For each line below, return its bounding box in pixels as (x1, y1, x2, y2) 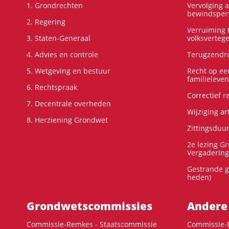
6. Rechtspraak (27, 82, 77, 92)
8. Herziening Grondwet (27, 114, 108, 125)
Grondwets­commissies (27, 198, 152, 213)
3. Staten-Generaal (27, 33, 90, 43)
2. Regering (27, 16, 65, 27)
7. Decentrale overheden (27, 98, 111, 108)
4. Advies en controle (27, 49, 98, 59)
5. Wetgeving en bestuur (27, 65, 110, 76)
